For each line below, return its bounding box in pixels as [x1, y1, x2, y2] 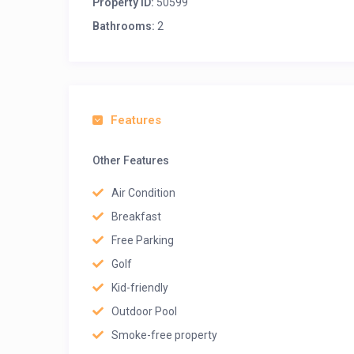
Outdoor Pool [111, 305, 177, 318]
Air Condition [111, 186, 175, 199]
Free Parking [111, 234, 174, 247]
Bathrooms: [92, 20, 155, 32]
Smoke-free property [111, 329, 217, 341]
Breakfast [111, 210, 161, 223]
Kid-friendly [111, 281, 168, 294]
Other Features [92, 154, 169, 167]
